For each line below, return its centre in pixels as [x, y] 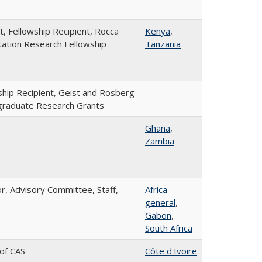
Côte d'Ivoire [171, 251]
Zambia [160, 141]
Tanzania [163, 44]
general [160, 202]
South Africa [169, 228]
